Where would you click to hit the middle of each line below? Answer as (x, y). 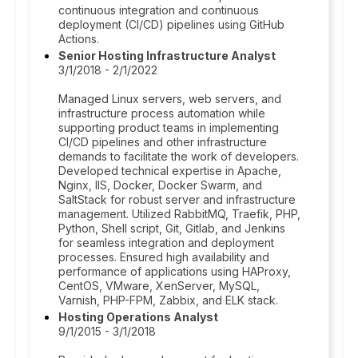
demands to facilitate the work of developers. (179, 156)
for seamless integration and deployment (166, 243)
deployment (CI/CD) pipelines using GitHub (171, 24)
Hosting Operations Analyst (138, 317)
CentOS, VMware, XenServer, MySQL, (159, 286)
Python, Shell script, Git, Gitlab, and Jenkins (172, 228)
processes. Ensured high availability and (164, 257)
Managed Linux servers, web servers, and (170, 99)
